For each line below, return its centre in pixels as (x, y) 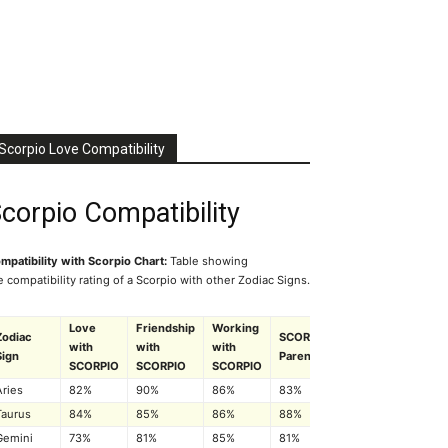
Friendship (165, 328)
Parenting (305, 356)
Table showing (207, 261)
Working (235, 328)
